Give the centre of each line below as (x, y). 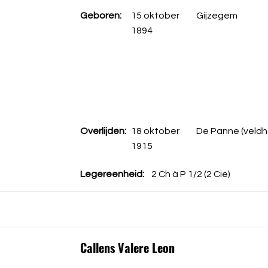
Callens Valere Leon (127, 248)
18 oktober (155, 131)
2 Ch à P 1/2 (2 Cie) (191, 174)
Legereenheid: (112, 174)
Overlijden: (103, 131)
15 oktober (155, 16)
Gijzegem (217, 16)
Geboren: (100, 16)
